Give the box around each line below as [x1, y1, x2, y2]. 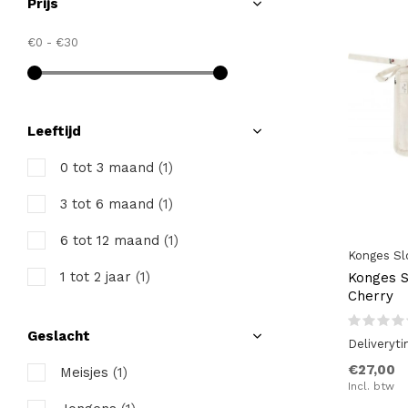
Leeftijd [27, 123, 81, 139]
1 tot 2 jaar [60, 269, 136, 285]
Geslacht [27, 328, 90, 344]
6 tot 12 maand [60, 232, 164, 249]
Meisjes [60, 364, 113, 381]
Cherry [348, 287, 393, 304]
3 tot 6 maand [60, 196, 158, 212]
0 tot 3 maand [60, 159, 158, 176]
